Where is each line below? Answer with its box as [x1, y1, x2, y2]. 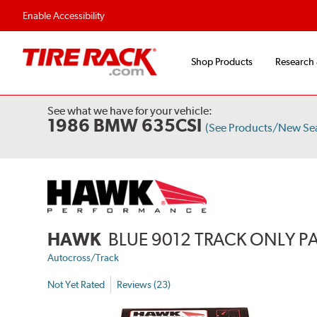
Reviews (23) [117, 278, 171, 290]
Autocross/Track [47, 252, 120, 264]
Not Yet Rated [47, 278, 105, 290]
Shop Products [191, 56, 253, 68]
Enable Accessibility [23, 10, 105, 21]
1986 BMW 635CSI [47, 115, 202, 137]
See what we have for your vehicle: [47, 104, 213, 118]
